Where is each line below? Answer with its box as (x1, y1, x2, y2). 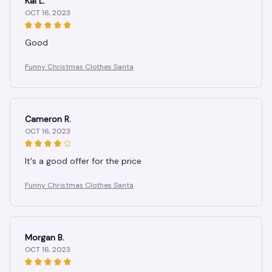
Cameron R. (25, 114, 71, 125)
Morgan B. (25, 232, 64, 243)
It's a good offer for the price (25, 155, 141, 167)
